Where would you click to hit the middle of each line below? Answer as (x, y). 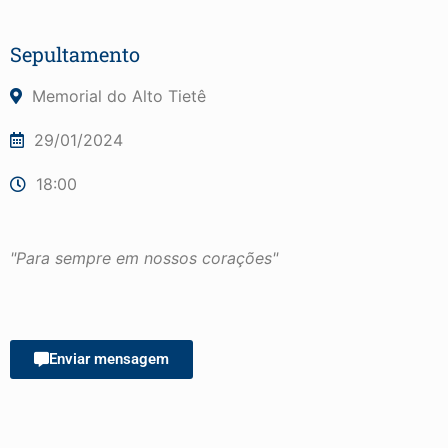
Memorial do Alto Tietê (119, 95)
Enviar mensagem (109, 358)
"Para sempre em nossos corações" (144, 257)
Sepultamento (75, 53)
